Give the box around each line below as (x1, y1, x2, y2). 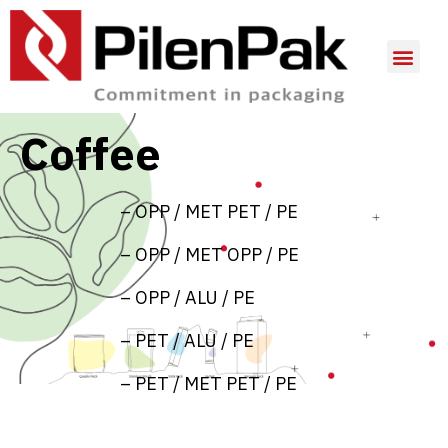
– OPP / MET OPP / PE (120, 242, 299, 270)
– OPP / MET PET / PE (120, 199, 298, 227)
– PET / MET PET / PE (120, 371, 297, 399)
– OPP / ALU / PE (120, 285, 255, 313)
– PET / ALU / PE (120, 328, 254, 356)
